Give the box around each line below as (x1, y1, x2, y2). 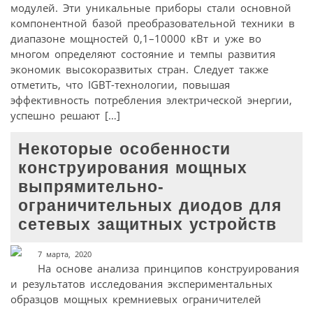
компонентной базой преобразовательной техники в (10, 15, 295, 30)
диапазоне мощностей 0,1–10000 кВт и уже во (10, 31, 261, 45)
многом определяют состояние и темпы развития (10, 46, 275, 61)
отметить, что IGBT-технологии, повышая (10, 77, 230, 92)
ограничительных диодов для (18, 197, 282, 215)
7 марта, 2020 (37, 249, 92, 259)
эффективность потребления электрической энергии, (10, 92, 292, 107)
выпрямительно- (18, 178, 165, 196)
